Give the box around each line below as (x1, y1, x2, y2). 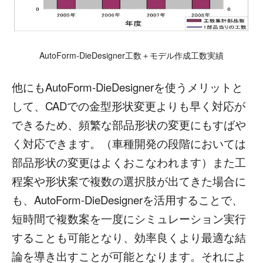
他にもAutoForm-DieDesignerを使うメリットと (12, 79, 243, 95)
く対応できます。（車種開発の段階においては (12, 135, 246, 151)
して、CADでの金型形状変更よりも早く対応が (12, 97, 245, 113)
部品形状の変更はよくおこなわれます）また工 (12, 154, 246, 170)
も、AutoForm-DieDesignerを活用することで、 (12, 191, 243, 207)
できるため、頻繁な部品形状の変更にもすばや (12, 116, 246, 132)
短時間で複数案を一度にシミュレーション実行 (12, 210, 246, 226)
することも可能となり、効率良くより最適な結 (12, 229, 246, 245)
